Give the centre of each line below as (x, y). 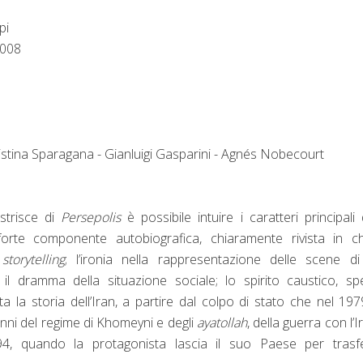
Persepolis (94, 217)
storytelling (33, 259)
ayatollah (222, 322)
